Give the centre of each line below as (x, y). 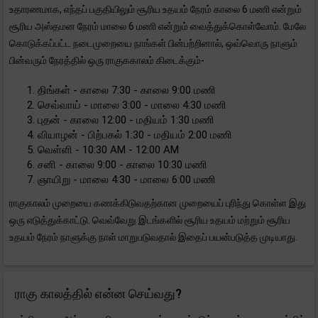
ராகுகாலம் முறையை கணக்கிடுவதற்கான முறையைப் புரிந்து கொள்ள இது (158, 203)
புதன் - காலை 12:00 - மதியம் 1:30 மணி (126, 120)
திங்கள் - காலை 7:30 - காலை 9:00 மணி (127, 90)
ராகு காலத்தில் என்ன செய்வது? (98, 294)
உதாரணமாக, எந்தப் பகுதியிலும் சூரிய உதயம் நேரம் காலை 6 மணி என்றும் (155, 9)
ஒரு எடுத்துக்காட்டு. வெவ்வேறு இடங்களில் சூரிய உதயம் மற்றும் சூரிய (150, 220)
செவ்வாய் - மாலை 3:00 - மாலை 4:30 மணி (132, 105)
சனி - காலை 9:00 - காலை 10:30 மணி (122, 165)
